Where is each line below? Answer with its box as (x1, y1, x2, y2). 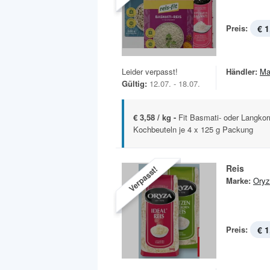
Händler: (226, 66, 257, 78)
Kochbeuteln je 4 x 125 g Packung (133, 124, 253, 136)
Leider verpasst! (122, 66, 178, 78)
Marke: (226, 175, 251, 187)
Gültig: (122, 78, 147, 90)
